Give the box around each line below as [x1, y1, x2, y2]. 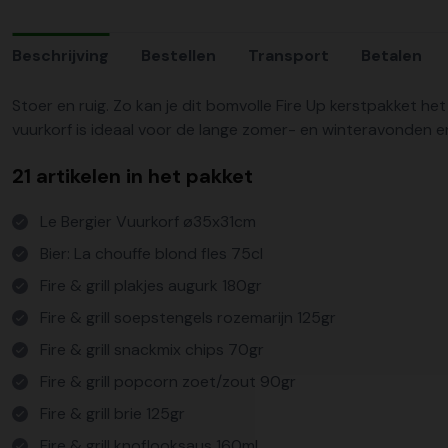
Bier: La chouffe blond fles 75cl [40, 243, 263, 265]
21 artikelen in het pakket [12, 163, 253, 190]
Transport [248, 44, 329, 66]
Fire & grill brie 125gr [40, 403, 185, 425]
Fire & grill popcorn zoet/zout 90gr [40, 371, 296, 393]
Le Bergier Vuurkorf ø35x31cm [40, 211, 256, 233]
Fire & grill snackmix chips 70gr [40, 339, 264, 361]
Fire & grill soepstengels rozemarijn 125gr [40, 307, 336, 329]
